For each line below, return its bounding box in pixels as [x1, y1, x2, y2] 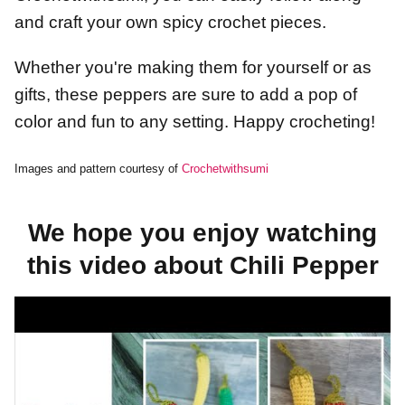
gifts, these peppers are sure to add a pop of [14, 85, 357, 105]
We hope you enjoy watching [28, 219, 377, 248]
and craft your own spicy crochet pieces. [14, 13, 326, 33]
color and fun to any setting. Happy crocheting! [14, 112, 375, 132]
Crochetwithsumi [182, 162, 268, 176]
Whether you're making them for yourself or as [14, 58, 372, 78]
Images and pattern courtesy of [14, 162, 182, 176]
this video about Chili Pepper [26, 251, 379, 280]
